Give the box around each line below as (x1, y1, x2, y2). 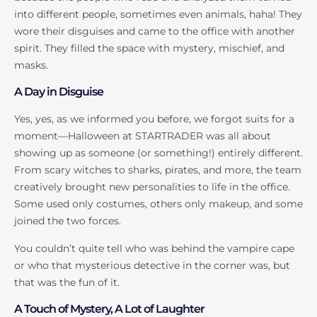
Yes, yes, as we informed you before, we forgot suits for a (14, 113, 294, 126)
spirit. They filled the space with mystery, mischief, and (14, 42, 284, 55)
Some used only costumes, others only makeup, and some (14, 197, 303, 211)
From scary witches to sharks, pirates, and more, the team (14, 163, 301, 177)
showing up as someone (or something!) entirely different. (14, 146, 303, 160)
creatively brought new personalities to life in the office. (14, 180, 290, 194)
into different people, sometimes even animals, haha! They (14, 8, 302, 21)
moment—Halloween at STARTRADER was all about (14, 129, 271, 143)
